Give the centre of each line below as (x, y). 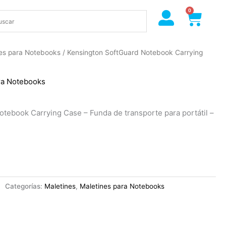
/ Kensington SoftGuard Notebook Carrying (132, 53)
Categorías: (25, 186)
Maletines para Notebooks (122, 186)
